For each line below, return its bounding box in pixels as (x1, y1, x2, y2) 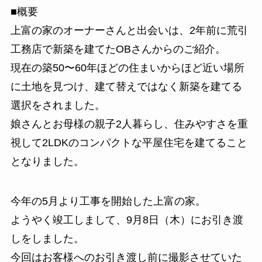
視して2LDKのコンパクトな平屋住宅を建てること (10, 136, 247, 149)
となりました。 (10, 155, 84, 167)
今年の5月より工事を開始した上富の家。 (10, 195, 206, 207)
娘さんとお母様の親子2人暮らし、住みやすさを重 (10, 118, 248, 130)
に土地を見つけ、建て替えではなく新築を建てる (10, 80, 242, 92)
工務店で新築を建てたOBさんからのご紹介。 (10, 43, 226, 55)
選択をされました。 (10, 99, 105, 111)
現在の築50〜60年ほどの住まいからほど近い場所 (10, 61, 244, 74)
